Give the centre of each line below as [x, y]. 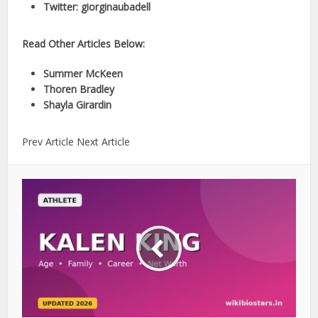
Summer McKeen [83, 74]
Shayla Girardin [78, 105]
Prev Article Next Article [76, 142]
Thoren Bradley [79, 89]
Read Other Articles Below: [84, 44]
